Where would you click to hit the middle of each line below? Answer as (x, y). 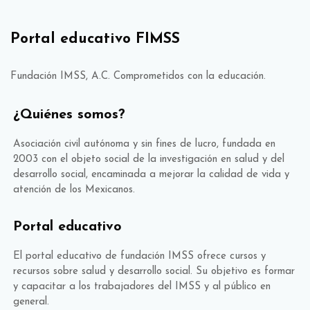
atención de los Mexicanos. (74, 190)
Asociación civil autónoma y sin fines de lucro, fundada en (144, 144)
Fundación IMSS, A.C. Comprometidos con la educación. (138, 76)
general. (31, 302)
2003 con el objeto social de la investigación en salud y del (149, 159)
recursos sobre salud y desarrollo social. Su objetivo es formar (154, 271)
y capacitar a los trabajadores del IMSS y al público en (142, 286)
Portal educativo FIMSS (95, 39)
